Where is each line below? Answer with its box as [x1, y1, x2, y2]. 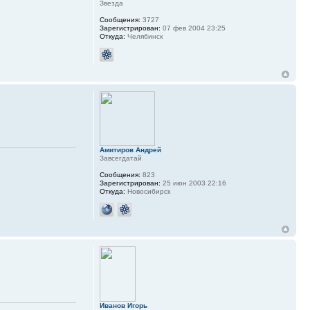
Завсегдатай [99, 154, 142, 163]
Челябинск [125, 33, 163, 41]
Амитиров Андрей [99, 146, 161, 154]
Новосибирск [125, 188, 170, 196]
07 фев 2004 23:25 [160, 24, 226, 33]
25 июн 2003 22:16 [160, 179, 226, 188]
